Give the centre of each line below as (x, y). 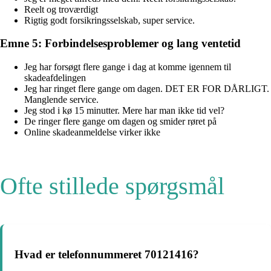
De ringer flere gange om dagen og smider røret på (120, 122)
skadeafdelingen (55, 78)
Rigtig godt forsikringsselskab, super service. (109, 20)
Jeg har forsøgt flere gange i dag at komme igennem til (128, 67)
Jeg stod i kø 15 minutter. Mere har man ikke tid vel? (124, 111)
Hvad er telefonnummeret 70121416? (107, 254)
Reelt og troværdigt (61, 9)
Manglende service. (61, 100)
